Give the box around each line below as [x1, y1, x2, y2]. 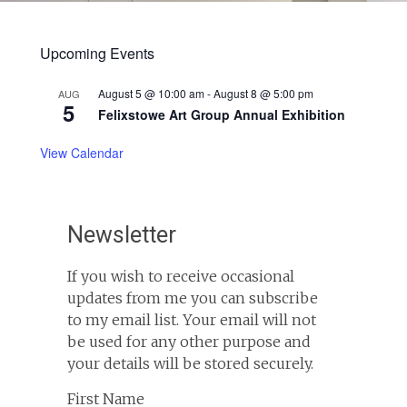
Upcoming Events [39, 43, 154, 64]
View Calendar [39, 144, 124, 162]
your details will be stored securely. [66, 354, 313, 372]
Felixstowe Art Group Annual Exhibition [97, 105, 345, 124]
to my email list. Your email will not [66, 311, 316, 329]
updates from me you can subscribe [66, 289, 318, 307]
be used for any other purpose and [66, 333, 311, 351]
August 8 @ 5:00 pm [213, 85, 313, 101]
